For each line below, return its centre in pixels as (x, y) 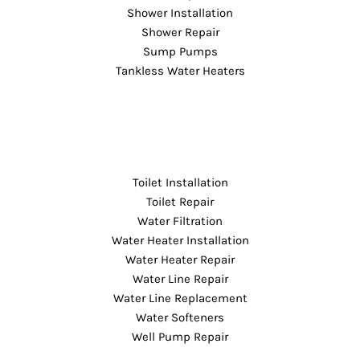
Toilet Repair (180, 201)
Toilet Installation (180, 182)
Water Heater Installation (180, 240)
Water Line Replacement (180, 298)
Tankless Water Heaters (180, 70)
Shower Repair (180, 32)
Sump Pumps (180, 51)
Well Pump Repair (180, 336)
